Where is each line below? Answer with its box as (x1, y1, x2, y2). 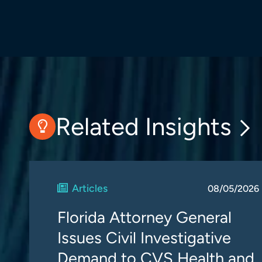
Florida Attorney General (57, 208, 232, 227)
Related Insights (56, 111, 232, 142)
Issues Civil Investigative (57, 228, 231, 247)
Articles (72, 182, 108, 194)
